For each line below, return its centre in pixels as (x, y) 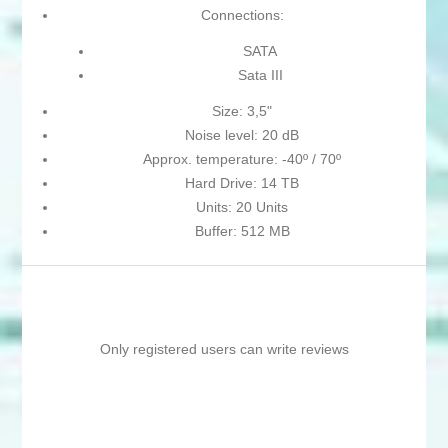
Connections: (242, 15)
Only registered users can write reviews (224, 349)
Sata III (260, 75)
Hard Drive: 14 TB (242, 183)
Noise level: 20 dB (242, 135)
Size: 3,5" (242, 111)
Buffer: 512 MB (242, 231)
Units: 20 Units (242, 207)
